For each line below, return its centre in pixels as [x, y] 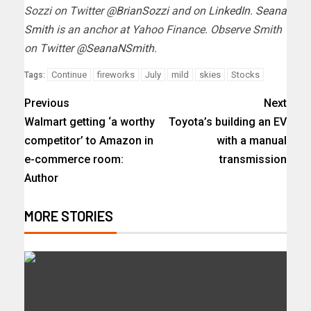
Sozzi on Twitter [65, 11]
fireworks [116, 75]
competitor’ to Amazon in [89, 141]
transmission [253, 160]
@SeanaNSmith [115, 49]
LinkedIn [229, 11]
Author [41, 178]
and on [188, 11]
